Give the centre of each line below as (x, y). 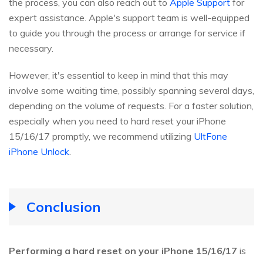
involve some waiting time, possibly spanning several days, (131, 90)
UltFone (210, 136)
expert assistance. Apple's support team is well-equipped (129, 17)
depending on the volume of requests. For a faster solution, (131, 105)
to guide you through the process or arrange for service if (127, 33)
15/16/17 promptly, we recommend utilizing (101, 136)
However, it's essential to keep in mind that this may (119, 75)
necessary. (31, 48)
